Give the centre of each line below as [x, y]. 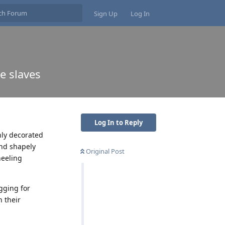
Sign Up [106, 13]
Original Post [105, 151]
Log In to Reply [119, 122]
